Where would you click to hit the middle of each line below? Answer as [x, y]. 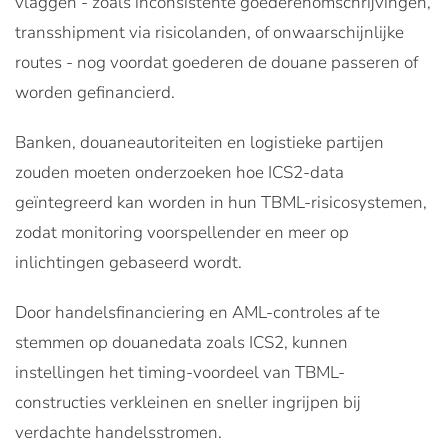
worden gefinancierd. [95, 92]
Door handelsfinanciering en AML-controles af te [197, 312]
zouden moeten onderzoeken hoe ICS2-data [179, 172]
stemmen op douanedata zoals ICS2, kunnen [181, 342]
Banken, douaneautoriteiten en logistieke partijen [199, 142]
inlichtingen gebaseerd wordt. [128, 262]
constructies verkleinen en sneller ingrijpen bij [188, 402]
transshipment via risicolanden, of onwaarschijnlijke [209, 32]
